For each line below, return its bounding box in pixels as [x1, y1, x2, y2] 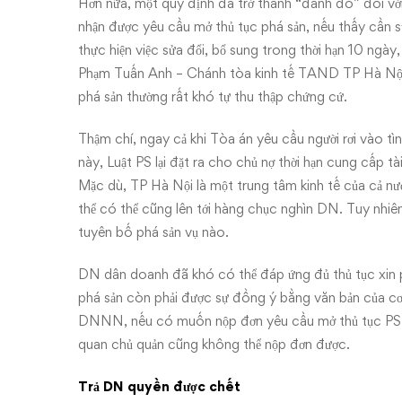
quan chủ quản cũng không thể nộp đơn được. [78, 336, 350, 353]
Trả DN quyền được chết [78, 378, 240, 395]
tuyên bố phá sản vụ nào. [78, 223, 229, 240]
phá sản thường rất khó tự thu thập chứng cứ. [78, 88, 347, 105]
